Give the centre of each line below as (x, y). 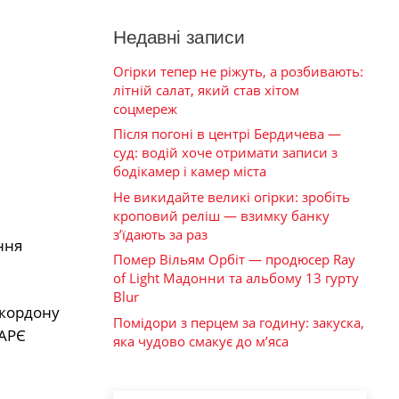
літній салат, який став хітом (206, 90)
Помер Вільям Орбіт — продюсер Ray (234, 260)
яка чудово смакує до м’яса (201, 341)
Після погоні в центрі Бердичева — (227, 134)
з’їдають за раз (160, 234)
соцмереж (145, 108)
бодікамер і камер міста (190, 171)
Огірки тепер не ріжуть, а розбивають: (238, 71)
